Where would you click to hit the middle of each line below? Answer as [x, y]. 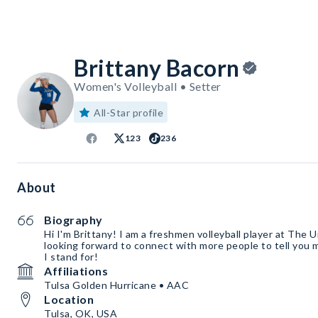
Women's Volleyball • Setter [148, 87]
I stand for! [71, 257]
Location [69, 300]
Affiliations [76, 271]
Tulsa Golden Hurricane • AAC [116, 285]
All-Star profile [128, 113]
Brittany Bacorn [157, 68]
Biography [73, 220]
